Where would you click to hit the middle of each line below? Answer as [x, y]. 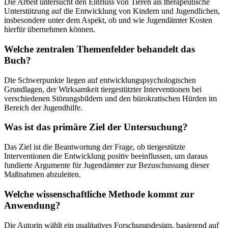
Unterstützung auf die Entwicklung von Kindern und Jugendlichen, [112, 11]
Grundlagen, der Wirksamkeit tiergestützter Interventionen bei [103, 89]
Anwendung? [32, 205]
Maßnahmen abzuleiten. [42, 175]
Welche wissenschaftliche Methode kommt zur [99, 194]
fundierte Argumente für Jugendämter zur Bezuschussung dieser [107, 165]
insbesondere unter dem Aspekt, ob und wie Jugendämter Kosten [108, 20]
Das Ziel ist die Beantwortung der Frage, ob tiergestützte [95, 147]
